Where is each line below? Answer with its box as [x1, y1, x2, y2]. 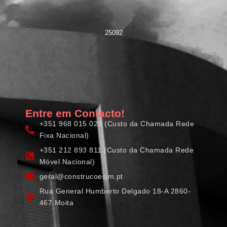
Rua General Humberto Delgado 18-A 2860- [39, 186, 191, 195]
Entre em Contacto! [25, 107, 125, 120]
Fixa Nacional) [39, 131, 89, 139]
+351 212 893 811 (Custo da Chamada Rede [39, 145, 194, 154]
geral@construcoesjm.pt [39, 172, 123, 180]
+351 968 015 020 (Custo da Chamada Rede [39, 119, 194, 128]
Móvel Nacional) [39, 157, 95, 166]
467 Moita [39, 198, 73, 207]
